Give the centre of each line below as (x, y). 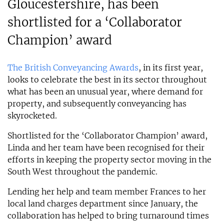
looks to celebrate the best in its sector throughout (107, 80)
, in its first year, (171, 68)
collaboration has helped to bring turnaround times (108, 216)
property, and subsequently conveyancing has (97, 104)
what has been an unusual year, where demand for (105, 92)
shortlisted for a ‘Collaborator (95, 22)
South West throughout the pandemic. (82, 172)
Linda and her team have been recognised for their (106, 148)
